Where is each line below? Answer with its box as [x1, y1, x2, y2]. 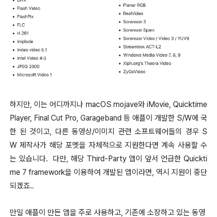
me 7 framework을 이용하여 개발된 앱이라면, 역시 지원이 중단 [10, 168, 207, 177]
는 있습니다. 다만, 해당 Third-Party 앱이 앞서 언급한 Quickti [10, 154, 207, 164]
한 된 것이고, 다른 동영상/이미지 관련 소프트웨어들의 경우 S [10, 127, 207, 137]
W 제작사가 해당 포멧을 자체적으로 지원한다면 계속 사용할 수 [10, 140, 207, 150]
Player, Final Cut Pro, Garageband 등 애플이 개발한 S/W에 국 [10, 113, 207, 123]
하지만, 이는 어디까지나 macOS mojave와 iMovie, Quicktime [10, 100, 207, 109]
